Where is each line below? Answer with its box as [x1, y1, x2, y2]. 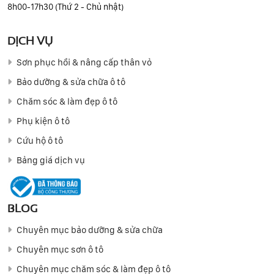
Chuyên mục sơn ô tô [17, 243, 103, 255]
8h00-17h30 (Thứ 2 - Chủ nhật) [7, 1, 124, 12]
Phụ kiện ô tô [17, 115, 70, 127]
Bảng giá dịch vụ [17, 154, 85, 166]
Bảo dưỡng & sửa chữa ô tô [17, 76, 125, 87]
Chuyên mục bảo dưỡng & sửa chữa [17, 224, 163, 235]
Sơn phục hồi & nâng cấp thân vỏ [17, 56, 152, 68]
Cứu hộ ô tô [17, 135, 63, 146]
